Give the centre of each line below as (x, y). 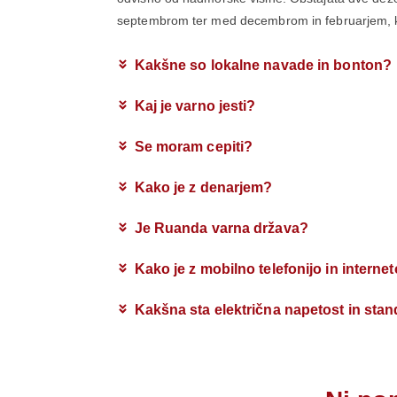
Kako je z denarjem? (203, 188)
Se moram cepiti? (194, 147)
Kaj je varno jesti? (195, 106)
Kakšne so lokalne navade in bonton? (263, 66)
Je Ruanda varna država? (221, 229)
